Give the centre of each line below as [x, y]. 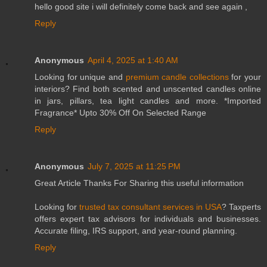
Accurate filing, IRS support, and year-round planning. [136, 230]
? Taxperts [241, 207]
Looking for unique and [80, 77]
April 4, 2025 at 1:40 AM [133, 60]
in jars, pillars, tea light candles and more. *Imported [148, 100]
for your [245, 77]
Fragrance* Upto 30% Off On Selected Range [120, 112]
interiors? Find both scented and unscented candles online [148, 89]
